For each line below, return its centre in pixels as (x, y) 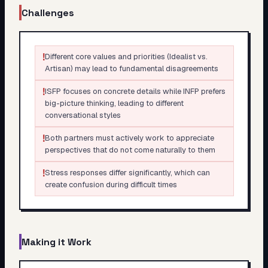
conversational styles (83, 115)
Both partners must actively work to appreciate (129, 138)
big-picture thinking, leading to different (114, 103)
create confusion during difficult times (111, 184)
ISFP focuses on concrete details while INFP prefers (135, 91)
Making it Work (57, 242)
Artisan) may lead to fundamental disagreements (131, 68)
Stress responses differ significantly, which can (127, 172)
